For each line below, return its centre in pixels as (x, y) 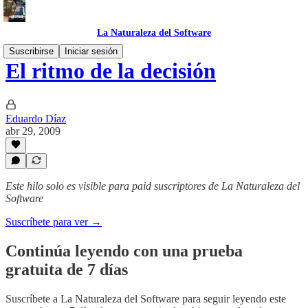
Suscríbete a (33, 298)
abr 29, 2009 (33, 131)
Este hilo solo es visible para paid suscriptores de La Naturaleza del (153, 186)
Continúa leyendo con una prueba (124, 251)
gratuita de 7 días (67, 269)
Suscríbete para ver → (54, 222)
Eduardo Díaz (36, 118)
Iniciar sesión (91, 51)
